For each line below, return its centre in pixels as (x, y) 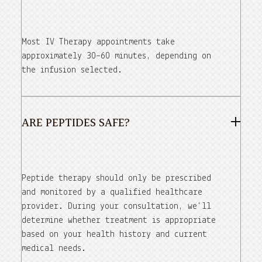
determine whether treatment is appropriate (119, 221)
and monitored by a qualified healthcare (112, 193)
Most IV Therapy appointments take (98, 42)
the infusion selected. (72, 70)
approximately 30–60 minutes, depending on (116, 56)
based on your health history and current (114, 235)
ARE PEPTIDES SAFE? (76, 122)
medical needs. (54, 249)
